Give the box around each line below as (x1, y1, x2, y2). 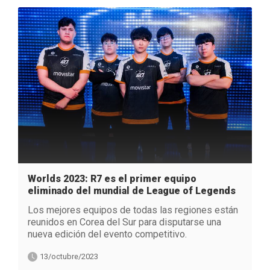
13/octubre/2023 (40, 252, 98, 262)
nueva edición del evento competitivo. (28, 228, 187, 240)
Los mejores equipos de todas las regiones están (28, 204, 238, 216)
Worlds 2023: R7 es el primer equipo (28, 173, 196, 185)
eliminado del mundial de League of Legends (28, 185, 236, 197)
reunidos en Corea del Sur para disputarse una (28, 216, 221, 228)
